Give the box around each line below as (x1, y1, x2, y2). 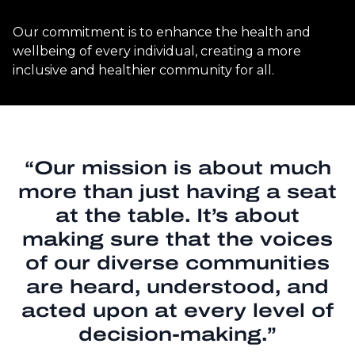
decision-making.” (78, 323, 277, 345)
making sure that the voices (22, 228, 333, 250)
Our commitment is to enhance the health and (13, 24, 311, 40)
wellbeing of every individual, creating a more (13, 43, 301, 59)
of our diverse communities (25, 252, 330, 273)
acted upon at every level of (21, 300, 334, 321)
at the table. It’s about (55, 204, 300, 226)
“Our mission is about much (24, 157, 331, 178)
